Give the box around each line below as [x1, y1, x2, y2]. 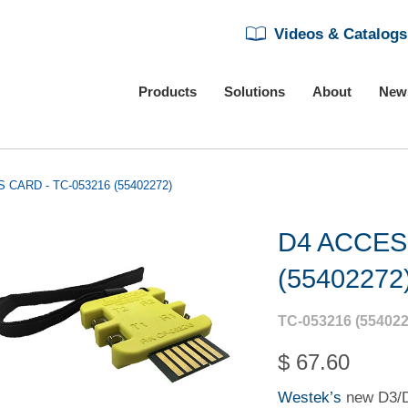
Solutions [224, 84, 285, 99]
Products [138, 84, 197, 99]
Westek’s [278, 389, 342, 406]
